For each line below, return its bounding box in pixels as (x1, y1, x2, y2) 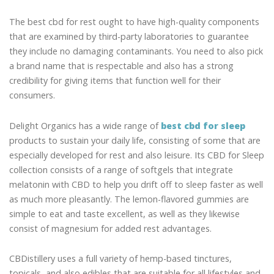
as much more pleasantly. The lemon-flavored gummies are (9, 193, 249, 205)
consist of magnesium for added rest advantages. (9, 222, 212, 234)
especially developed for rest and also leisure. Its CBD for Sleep (9, 149, 264, 161)
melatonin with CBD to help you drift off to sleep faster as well (9, 178, 263, 190)
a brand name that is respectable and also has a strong (9, 60, 234, 72)
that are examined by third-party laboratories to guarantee (9, 31, 249, 43)
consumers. (9, 89, 55, 102)
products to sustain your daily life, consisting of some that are (9, 134, 261, 146)
